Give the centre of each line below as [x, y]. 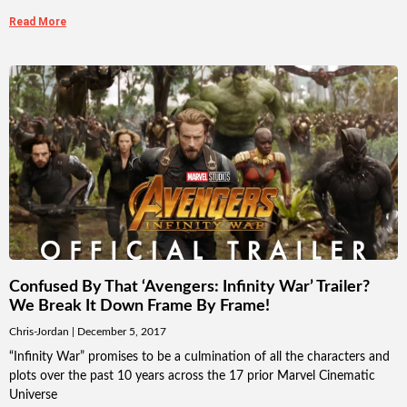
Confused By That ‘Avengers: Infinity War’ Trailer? [189, 288]
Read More [38, 22]
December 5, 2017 [120, 332]
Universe [33, 396]
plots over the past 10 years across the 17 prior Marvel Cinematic [192, 377]
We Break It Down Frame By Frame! [139, 307]
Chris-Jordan [40, 332]
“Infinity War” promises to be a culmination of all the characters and [199, 357]
